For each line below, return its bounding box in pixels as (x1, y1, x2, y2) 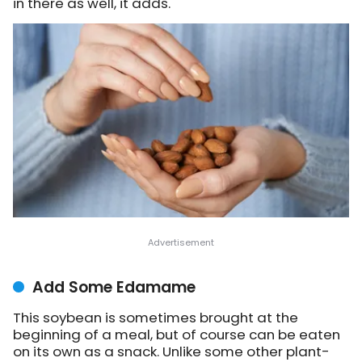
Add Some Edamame (32, 276, 196, 298)
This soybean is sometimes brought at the (13, 307, 298, 327)
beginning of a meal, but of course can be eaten (13, 324, 340, 344)
